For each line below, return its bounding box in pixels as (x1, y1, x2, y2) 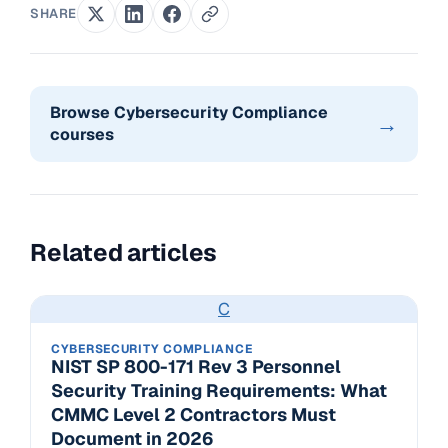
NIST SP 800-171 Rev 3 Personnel (51, 355, 341, 379)
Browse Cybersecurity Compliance (50, 102, 328, 124)
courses (50, 124, 114, 146)
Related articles (30, 237, 218, 269)
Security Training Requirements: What (51, 379, 387, 403)
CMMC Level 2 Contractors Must (51, 403, 336, 427)
